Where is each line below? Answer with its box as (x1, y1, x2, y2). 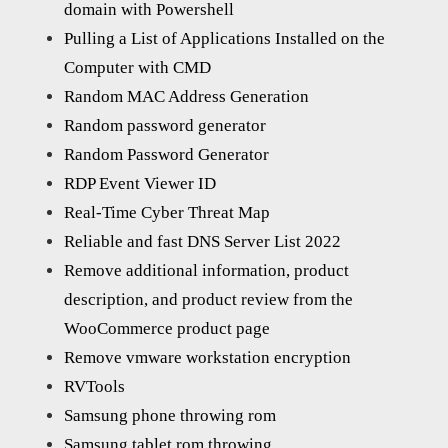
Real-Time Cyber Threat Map (64, 203, 270, 223)
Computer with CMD (64, 58, 211, 78)
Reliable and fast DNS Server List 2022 (64, 232, 341, 252)
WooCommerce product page (64, 319, 270, 339)
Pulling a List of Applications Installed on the (64, 29, 385, 49)
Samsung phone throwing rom (64, 406, 276, 426)
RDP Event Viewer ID (64, 174, 216, 194)
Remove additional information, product (64, 261, 349, 281)
